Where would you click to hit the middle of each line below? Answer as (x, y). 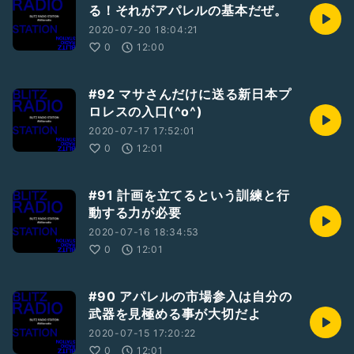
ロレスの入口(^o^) (146, 111)
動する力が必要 (135, 213)
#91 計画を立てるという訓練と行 (189, 195)
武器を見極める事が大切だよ (175, 314)
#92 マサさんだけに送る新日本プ (190, 94)
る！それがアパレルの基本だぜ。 (188, 10)
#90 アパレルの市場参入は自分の (190, 296)
